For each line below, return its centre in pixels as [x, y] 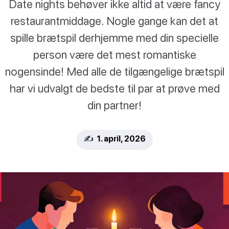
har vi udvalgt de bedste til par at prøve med [114, 88]
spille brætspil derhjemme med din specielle [114, 37]
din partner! [114, 105]
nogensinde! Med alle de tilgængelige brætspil [114, 71]
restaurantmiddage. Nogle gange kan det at [114, 20]
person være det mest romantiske [114, 54]
